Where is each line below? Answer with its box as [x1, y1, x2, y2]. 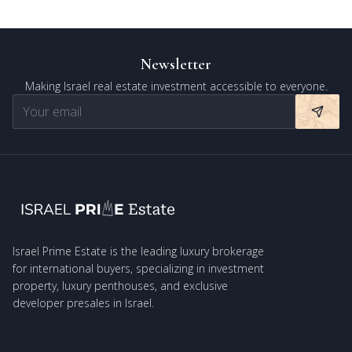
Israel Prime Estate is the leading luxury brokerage [13, 244, 264, 258]
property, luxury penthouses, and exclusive [13, 278, 228, 293]
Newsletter [141, 55, 211, 74]
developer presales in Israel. [13, 295, 154, 310]
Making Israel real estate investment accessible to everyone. [24, 79, 328, 93]
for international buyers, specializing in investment [13, 261, 264, 276]
